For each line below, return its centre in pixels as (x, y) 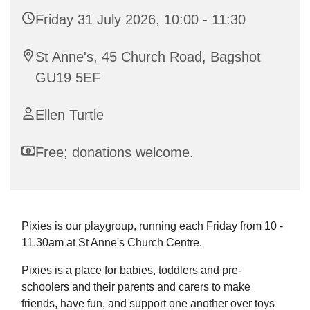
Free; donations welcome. (115, 153)
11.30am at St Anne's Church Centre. (112, 243)
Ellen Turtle (70, 115)
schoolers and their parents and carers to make (136, 287)
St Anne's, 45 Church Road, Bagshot (148, 57)
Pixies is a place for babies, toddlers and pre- (131, 271)
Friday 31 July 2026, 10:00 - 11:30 (140, 20)
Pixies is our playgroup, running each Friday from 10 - (152, 226)
